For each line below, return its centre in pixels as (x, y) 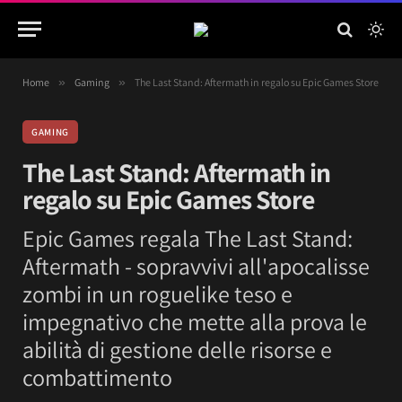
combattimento (97, 377)
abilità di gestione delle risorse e (177, 349)
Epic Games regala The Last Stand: (188, 238)
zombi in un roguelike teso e (157, 293)
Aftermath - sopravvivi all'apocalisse (196, 266)
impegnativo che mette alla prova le (195, 321)
